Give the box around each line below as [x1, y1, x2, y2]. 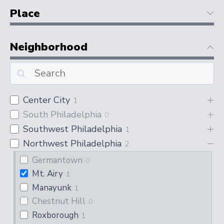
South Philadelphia [23, 108, 102, 121]
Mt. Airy [32, 168, 63, 180]
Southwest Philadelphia [23, 123, 122, 135]
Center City [23, 94, 70, 106]
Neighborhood [10, 39, 88, 55]
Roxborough [32, 209, 79, 221]
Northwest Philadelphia [23, 137, 122, 150]
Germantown [32, 154, 83, 166]
